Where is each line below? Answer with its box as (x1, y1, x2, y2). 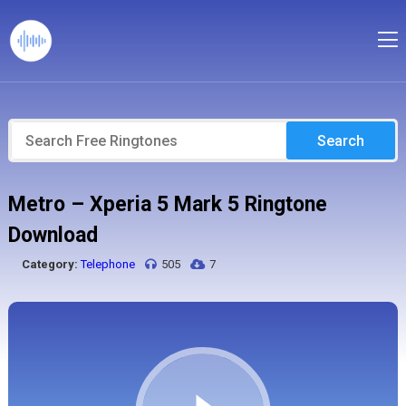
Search (317, 131, 365, 150)
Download (7, 223, 98, 247)
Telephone (80, 257, 135, 271)
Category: (21, 257, 78, 271)
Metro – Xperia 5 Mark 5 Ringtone (7, 192, 327, 217)
